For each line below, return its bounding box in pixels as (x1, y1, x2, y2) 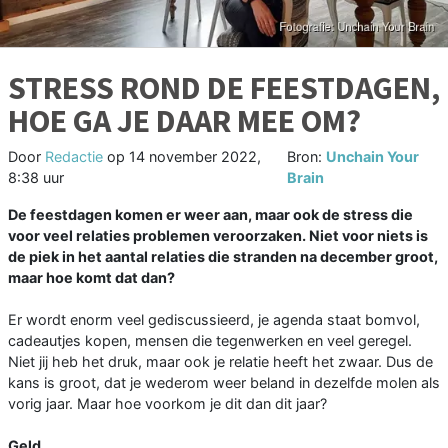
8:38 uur (8, 168, 64, 186)
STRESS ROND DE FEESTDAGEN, (8, 67, 440, 108)
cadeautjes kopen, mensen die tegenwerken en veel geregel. (8, 331, 412, 349)
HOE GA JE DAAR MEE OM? (8, 100, 361, 141)
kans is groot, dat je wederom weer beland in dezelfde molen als (8, 373, 440, 391)
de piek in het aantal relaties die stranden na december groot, (8, 247, 438, 265)
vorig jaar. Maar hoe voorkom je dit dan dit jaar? (8, 394, 327, 412)
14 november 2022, (129, 147, 261, 165)
